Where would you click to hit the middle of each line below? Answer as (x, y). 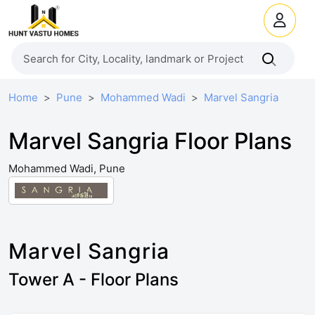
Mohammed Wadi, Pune (67, 168)
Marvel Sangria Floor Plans (150, 141)
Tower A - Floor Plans (94, 280)
